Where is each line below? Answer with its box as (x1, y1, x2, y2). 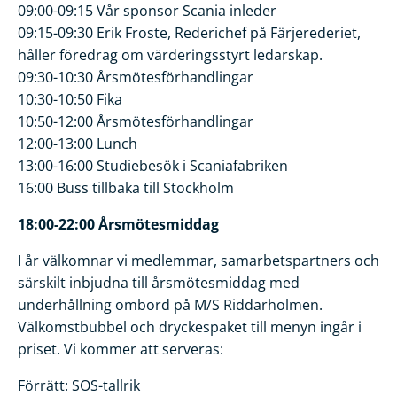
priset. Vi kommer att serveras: (18, 339, 223, 360)
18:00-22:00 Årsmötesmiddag (18, 214, 219, 235)
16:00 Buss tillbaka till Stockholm (18, 178, 234, 198)
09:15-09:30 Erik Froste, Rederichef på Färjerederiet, (18, 23, 361, 43)
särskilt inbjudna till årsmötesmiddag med (18, 273, 300, 293)
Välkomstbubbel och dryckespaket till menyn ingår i (18, 317, 362, 338)
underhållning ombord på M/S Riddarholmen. (18, 295, 323, 315)
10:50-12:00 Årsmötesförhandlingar (18, 112, 253, 132)
